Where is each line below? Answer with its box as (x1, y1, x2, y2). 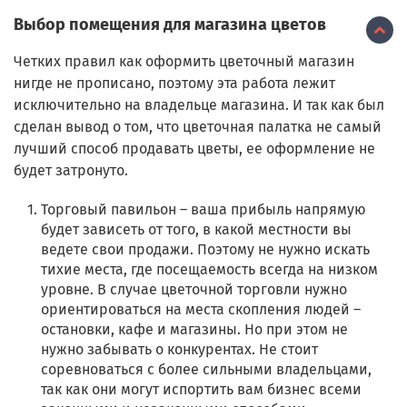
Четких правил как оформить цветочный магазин (14, 53, 354, 71)
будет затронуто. (14, 162, 128, 180)
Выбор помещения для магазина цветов (14, 15, 326, 35)
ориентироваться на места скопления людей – (41, 301, 361, 319)
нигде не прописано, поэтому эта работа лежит (14, 74, 335, 93)
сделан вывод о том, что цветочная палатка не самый (14, 118, 382, 136)
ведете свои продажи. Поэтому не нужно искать (41, 241, 370, 259)
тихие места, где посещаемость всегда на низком (41, 261, 378, 279)
